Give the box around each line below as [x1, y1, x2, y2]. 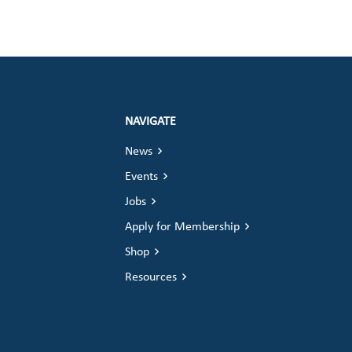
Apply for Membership [124, 221, 240, 233]
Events [124, 170, 158, 183]
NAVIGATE [124, 115, 176, 128]
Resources [124, 271, 177, 284]
